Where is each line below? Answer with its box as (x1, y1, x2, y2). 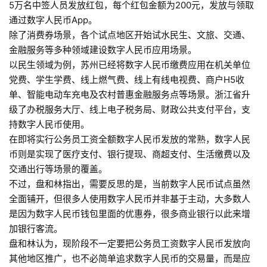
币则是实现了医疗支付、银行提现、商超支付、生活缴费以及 (9, 148, 250, 160)
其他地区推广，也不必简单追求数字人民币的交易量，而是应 (9, 253, 250, 265)
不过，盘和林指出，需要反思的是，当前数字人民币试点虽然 (9, 178, 250, 190)
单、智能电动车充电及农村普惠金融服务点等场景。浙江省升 (9, 89, 250, 101)
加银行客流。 (9, 223, 63, 235)
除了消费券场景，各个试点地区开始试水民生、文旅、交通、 (9, 29, 250, 41)
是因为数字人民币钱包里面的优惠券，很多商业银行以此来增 (9, 208, 250, 220)
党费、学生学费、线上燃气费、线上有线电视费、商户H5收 (9, 74, 244, 86)
